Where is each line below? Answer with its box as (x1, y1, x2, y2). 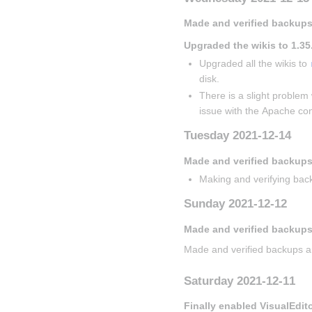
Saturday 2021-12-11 (184, 274, 295, 288)
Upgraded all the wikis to (199, 58, 311, 70)
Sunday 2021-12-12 (184, 197, 287, 211)
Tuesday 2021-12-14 (184, 129, 291, 143)
